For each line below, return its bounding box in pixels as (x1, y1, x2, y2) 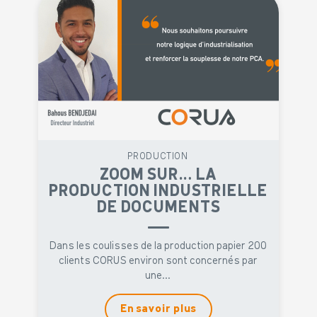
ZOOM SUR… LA (100, 166, 217, 183)
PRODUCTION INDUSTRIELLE (49, 183, 268, 200)
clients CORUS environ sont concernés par (59, 255, 258, 267)
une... (146, 270, 171, 282)
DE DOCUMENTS (96, 199, 221, 216)
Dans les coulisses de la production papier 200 (50, 241, 267, 252)
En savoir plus (120, 303, 197, 315)
